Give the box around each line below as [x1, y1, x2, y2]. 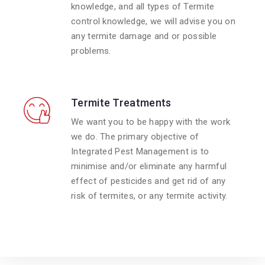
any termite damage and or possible [71, 31, 217, 42]
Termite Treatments [71, 96, 172, 109]
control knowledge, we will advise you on [71, 16, 236, 27]
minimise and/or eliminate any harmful [71, 161, 227, 172]
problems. [71, 46, 111, 57]
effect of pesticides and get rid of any [71, 176, 226, 187]
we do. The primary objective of [71, 131, 199, 143]
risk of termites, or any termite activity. [71, 190, 228, 202]
